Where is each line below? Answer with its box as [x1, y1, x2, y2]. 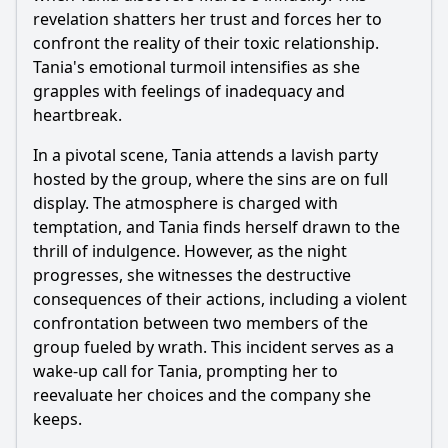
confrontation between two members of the [33, 312, 368, 334]
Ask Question [173, 7, 275, 29]
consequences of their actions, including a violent [33, 288, 407, 310]
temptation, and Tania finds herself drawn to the [33, 216, 400, 238]
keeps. [33, 408, 82, 430]
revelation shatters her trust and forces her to [33, 8, 382, 30]
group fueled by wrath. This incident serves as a [33, 336, 394, 358]
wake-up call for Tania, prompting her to [33, 360, 338, 382]
